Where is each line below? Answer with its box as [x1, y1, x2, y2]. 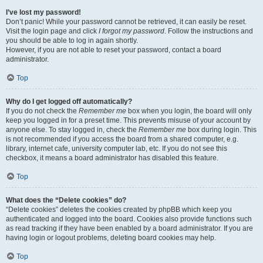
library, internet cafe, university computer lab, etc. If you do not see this [6, 144, 227, 153]
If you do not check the [6, 107, 79, 115]
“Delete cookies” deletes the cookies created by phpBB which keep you [6, 205, 232, 214]
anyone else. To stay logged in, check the [6, 126, 139, 134]
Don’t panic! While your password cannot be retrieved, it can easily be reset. [6, 18, 247, 26]
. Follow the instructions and [164, 27, 253, 35]
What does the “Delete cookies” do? [6, 196, 126, 204]
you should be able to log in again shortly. [6, 36, 138, 45]
